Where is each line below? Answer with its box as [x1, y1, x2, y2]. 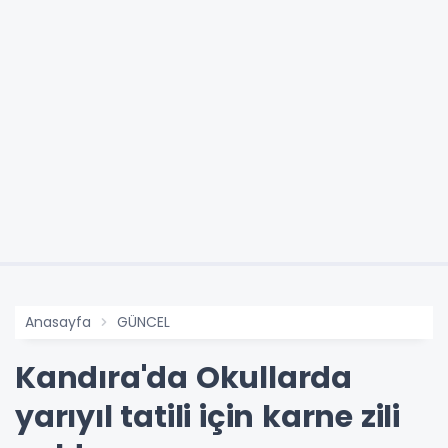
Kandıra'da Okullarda [15, 357, 352, 399]
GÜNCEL [117, 312, 170, 332]
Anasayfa [25, 312, 91, 332]
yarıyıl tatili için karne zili [15, 396, 400, 438]
